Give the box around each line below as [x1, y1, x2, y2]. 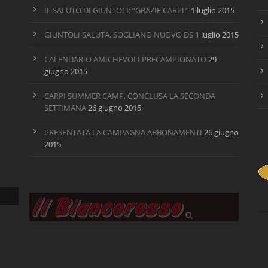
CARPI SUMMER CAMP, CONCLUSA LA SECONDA [44, 90, 215, 101]
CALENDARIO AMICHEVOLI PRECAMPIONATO [44, 54, 206, 65]
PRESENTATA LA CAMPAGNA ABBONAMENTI [44, 127, 202, 138]
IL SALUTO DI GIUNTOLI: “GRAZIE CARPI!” [44, 5, 189, 16]
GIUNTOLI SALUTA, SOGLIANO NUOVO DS [44, 29, 193, 40]
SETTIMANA [44, 102, 86, 113]
